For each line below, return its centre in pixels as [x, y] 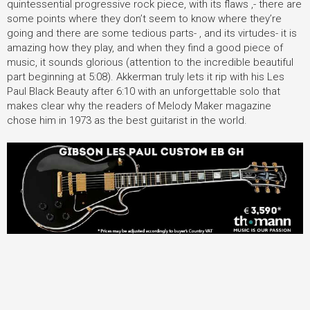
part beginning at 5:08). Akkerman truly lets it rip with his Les [146, 76]
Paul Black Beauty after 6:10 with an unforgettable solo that [144, 91]
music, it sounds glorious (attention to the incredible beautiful [150, 62]
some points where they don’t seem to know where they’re [144, 18]
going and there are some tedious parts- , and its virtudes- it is [152, 33]
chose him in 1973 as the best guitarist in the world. [131, 120]
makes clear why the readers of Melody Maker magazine [139, 106]
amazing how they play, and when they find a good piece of [145, 47]
